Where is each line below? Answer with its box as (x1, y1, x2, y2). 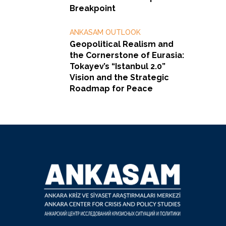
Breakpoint (70, 3, 116, 13)
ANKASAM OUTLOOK (70, 28, 141, 36)
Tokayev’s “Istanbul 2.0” (70, 61, 165, 71)
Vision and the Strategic (70, 72, 169, 82)
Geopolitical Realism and (70, 39, 174, 49)
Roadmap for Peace (70, 83, 153, 93)
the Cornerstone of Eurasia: (70, 50, 184, 60)
